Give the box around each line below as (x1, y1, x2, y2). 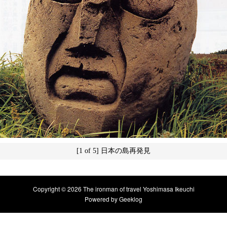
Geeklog (119, 195, 142, 204)
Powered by (85, 195, 119, 204)
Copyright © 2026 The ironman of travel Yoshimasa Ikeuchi (32, 184, 195, 194)
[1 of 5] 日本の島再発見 (77, 147, 150, 155)
